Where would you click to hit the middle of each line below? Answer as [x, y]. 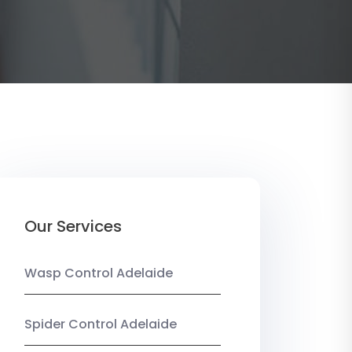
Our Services [73, 227]
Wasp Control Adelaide [99, 273]
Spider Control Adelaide [101, 324]
